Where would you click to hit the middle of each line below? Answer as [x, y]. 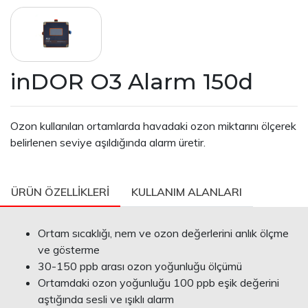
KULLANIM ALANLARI [187, 192]
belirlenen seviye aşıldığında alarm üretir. [108, 142]
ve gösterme [69, 250]
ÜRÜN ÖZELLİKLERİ [60, 192]
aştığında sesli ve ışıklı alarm [106, 299]
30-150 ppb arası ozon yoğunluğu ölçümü [140, 266]
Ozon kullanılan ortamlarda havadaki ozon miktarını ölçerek [153, 126]
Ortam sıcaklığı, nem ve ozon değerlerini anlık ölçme [163, 233]
